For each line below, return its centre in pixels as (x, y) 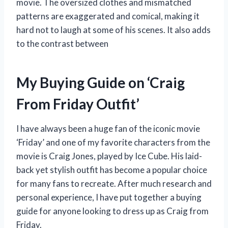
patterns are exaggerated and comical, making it (108, 16)
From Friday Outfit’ (78, 104)
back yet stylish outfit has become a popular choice (112, 170)
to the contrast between (62, 44)
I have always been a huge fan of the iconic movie (108, 129)
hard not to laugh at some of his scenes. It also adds (113, 30)
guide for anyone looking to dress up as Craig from (112, 211)
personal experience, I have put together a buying (109, 197)
